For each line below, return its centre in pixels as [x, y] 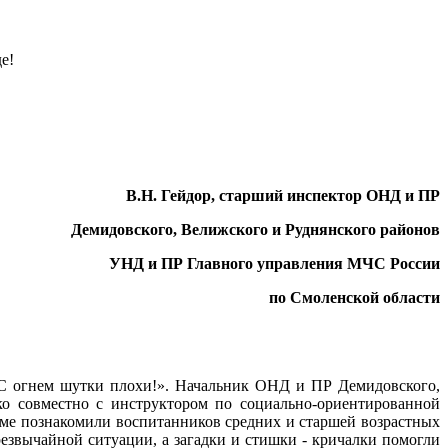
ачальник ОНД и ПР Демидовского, [314, 385]
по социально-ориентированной [328, 403]
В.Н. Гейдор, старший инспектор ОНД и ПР [283, 195]
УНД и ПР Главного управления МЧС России [274, 263]
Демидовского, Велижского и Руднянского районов [255, 229]
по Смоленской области [354, 297]
